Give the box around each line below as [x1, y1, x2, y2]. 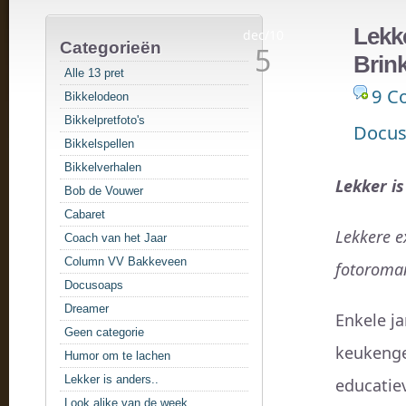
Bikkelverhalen [64, 160, 141, 174]
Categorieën [60, 38, 161, 57]
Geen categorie [64, 325, 144, 339]
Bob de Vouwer [64, 184, 143, 198]
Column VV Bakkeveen [64, 255, 187, 268]
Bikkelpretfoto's [64, 113, 145, 127]
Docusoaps [64, 278, 123, 292]
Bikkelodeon [64, 90, 129, 103]
